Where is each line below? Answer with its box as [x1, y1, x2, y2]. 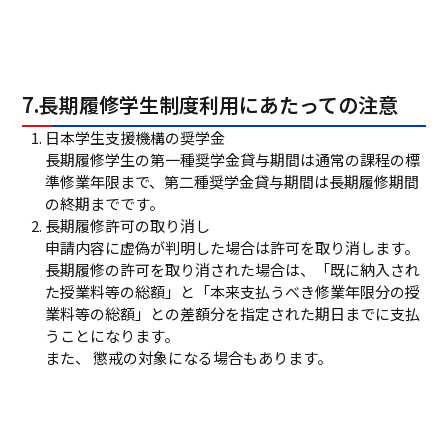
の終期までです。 [44, 192, 164, 214]
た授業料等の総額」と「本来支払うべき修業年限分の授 [44, 280, 420, 302]
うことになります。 [44, 324, 179, 346]
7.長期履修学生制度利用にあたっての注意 [22, 89, 399, 119]
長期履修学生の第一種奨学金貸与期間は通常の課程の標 [44, 148, 420, 170]
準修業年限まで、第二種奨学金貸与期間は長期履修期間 [44, 170, 419, 192]
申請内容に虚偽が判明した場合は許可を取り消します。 [44, 236, 419, 258]
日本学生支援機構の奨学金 [44, 126, 225, 148]
